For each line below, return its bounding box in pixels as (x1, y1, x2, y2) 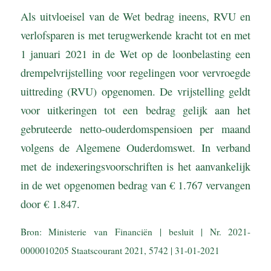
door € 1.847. (20, 196, 80, 211)
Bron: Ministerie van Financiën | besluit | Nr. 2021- (20, 226, 251, 238)
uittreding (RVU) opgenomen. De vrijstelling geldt (20, 83, 251, 99)
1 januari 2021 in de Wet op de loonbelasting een (20, 46, 251, 61)
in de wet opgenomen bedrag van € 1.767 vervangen (20, 177, 251, 192)
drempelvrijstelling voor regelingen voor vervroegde (20, 65, 251, 80)
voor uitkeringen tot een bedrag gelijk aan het (20, 102, 251, 117)
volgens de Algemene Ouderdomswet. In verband (20, 140, 251, 155)
